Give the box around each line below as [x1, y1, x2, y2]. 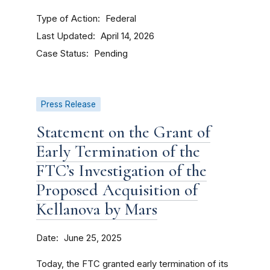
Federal [105, 13, 136, 24]
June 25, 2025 [64, 233, 122, 243]
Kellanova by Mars [36, 199, 157, 219]
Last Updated [36, 30, 93, 42]
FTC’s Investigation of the [36, 160, 207, 181]
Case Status [36, 48, 86, 59]
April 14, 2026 [101, 31, 154, 42]
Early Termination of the [36, 141, 200, 162]
